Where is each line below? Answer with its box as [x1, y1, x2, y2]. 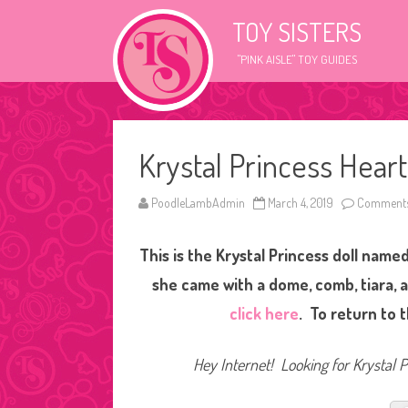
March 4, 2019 [268, 195, 333, 210]
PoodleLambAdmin [151, 195, 245, 210]
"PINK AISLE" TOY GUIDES [237, 52, 357, 66]
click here [229, 303, 300, 323]
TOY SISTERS [232, 15, 362, 48]
